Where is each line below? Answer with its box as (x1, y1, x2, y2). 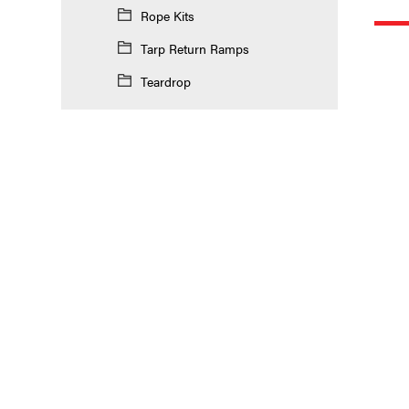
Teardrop (140, 71, 191, 90)
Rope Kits (140, 5, 194, 25)
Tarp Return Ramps (140, 38, 249, 58)
